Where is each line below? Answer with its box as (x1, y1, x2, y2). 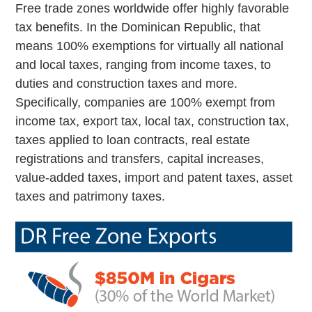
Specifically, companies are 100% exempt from (15, 95, 276, 109)
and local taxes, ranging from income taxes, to (15, 57, 272, 72)
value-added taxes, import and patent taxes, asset (15, 170, 293, 185)
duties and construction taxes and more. (15, 76, 238, 91)
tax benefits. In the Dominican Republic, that (15, 19, 261, 34)
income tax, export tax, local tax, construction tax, (15, 114, 290, 128)
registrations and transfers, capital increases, (15, 151, 265, 166)
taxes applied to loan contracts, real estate (15, 132, 251, 147)
